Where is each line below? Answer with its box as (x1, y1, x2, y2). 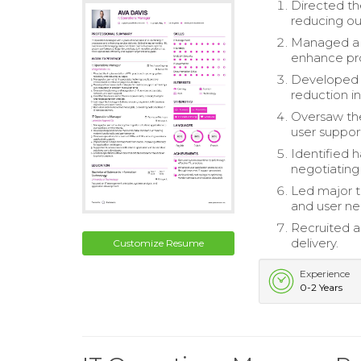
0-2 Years (300, 281, 343, 293)
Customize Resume (113, 236, 205, 249)
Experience (300, 268, 351, 280)
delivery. (291, 235, 339, 251)
